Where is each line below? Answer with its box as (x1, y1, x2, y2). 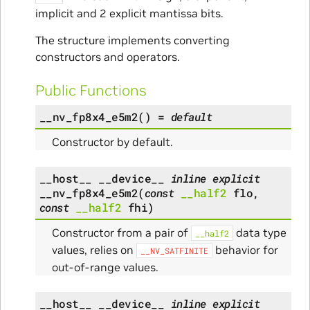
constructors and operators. (35, 49, 180, 64)
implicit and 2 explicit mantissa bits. (35, 6, 224, 20)
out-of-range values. (51, 259, 158, 274)
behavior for (212, 242, 278, 257)
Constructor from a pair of (51, 225, 191, 239)
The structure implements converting (35, 33, 230, 47)
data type (232, 225, 286, 239)
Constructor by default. (51, 134, 173, 149)
